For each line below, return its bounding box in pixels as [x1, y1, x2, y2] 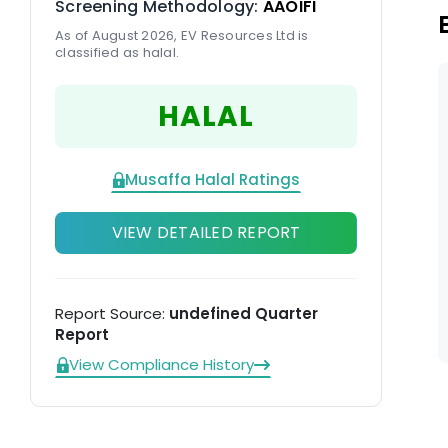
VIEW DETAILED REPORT [111, 221, 301, 244]
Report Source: [55, 303, 169, 324]
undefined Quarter [169, 303, 318, 324]
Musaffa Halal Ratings [125, 168, 300, 190]
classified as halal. [55, 43, 179, 62]
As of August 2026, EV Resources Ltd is [55, 26, 309, 45]
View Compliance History [69, 354, 254, 375]
